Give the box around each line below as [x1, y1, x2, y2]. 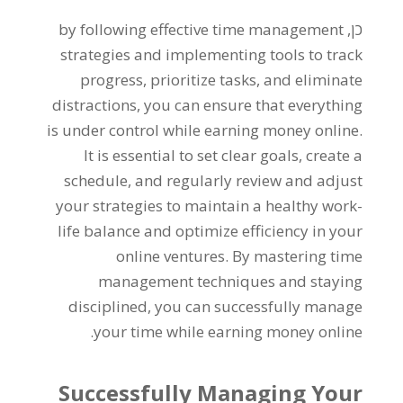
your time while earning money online [94, 321, 363, 342]
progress [80, 69, 144, 90]
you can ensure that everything [144, 94, 363, 115]
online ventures [116, 246, 226, 266]
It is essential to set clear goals [84, 145, 300, 166]
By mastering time [232, 246, 363, 266]
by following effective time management [58, 19, 345, 40]
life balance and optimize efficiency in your [58, 220, 363, 241]
